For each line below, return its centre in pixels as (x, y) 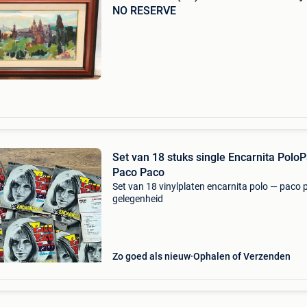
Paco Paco (138, 172)
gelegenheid (137, 199)
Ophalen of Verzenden (242, 256)
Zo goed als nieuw (151, 256)
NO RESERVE (144, 11)
